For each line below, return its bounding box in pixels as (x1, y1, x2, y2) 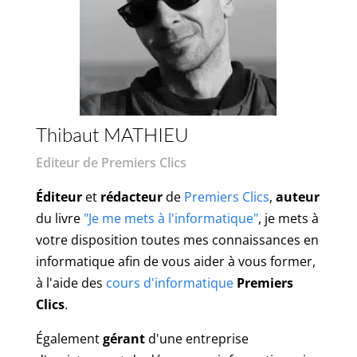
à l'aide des (35, 273, 106, 292)
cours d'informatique (105, 273, 233, 292)
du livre (35, 209, 84, 227)
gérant (102, 329, 145, 347)
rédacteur (100, 187, 163, 206)
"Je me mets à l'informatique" (83, 209, 258, 227)
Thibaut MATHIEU (35, 122, 189, 147)
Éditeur (35, 187, 82, 206)
